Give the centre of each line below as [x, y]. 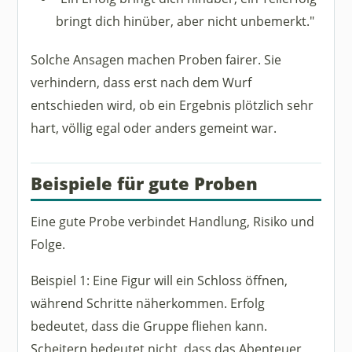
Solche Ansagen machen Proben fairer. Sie [156, 60]
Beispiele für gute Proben [145, 184]
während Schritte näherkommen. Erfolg [148, 303]
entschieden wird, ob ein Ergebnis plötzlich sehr [172, 105]
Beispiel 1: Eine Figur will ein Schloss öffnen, [159, 280]
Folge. [48, 244]
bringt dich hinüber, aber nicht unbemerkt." [185, 21]
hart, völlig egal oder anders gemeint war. [154, 128]
